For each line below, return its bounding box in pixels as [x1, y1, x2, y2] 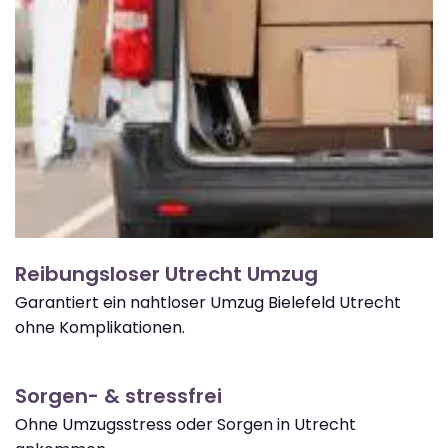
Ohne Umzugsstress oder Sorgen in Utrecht [15, 412, 356, 436]
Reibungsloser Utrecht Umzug [15, 259, 318, 288]
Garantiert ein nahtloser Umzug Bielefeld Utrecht [15, 290, 401, 314]
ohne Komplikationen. [15, 315, 185, 339]
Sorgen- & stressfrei [15, 381, 222, 410]
